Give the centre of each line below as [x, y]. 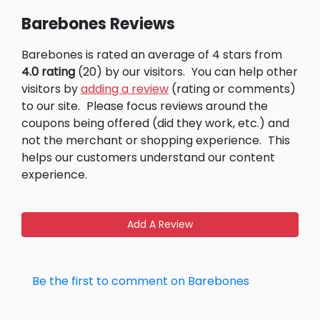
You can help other [245, 72]
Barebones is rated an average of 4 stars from [152, 55]
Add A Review [160, 225]
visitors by [51, 89]
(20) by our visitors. [130, 72]
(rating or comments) [232, 89]
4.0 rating [48, 72]
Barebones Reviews [98, 24]
